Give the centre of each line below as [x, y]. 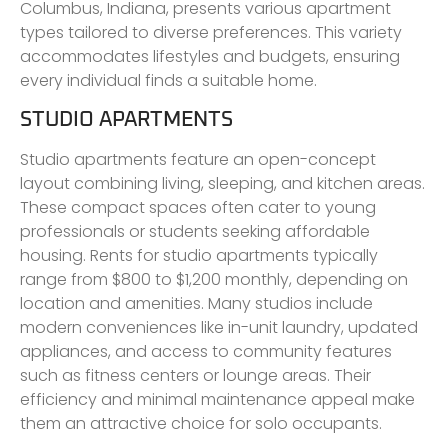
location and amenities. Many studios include [196, 304]
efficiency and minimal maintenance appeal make [217, 400]
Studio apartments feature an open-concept [198, 160]
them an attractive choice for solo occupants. [201, 424]
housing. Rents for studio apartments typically [199, 256]
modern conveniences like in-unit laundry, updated [219, 328]
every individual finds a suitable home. [168, 80]
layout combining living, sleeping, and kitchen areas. [222, 184]
